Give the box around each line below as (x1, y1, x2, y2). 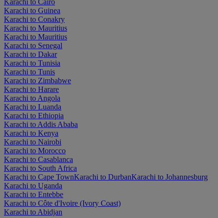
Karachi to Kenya (4, 129, 58, 137)
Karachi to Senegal (4, 41, 62, 50)
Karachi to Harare (4, 85, 59, 93)
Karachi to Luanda (4, 103, 61, 111)
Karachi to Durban (74, 173, 131, 181)
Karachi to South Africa (4, 164, 77, 172)
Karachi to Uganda (4, 182, 62, 190)
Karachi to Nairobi (4, 138, 61, 146)
